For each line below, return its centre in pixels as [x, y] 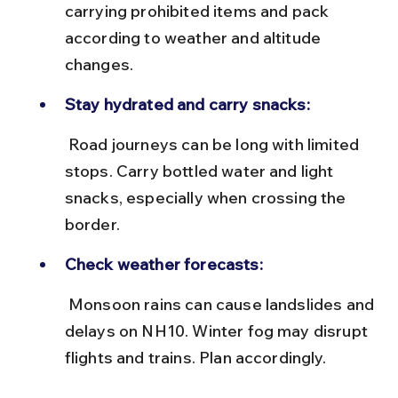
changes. [99, 64]
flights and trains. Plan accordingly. [195, 357]
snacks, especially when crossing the [207, 197]
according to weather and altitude [195, 37]
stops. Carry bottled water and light [201, 171]
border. [92, 224]
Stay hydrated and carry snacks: [187, 104]
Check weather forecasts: [163, 264]
